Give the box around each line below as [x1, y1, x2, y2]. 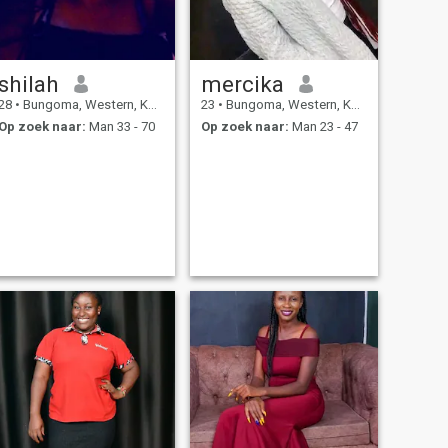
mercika [200, 70, 284, 97]
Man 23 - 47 [288, 119, 358, 135]
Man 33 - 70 [85, 119, 155, 135]
